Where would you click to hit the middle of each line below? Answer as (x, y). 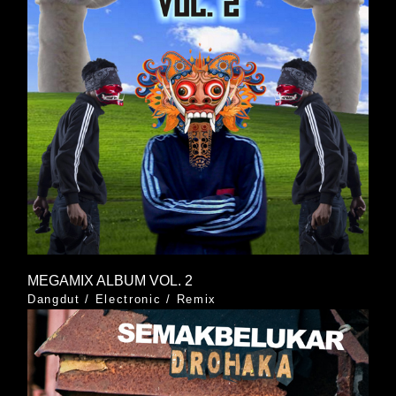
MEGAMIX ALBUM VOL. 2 (110, 280)
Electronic (128, 299)
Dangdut (53, 299)
